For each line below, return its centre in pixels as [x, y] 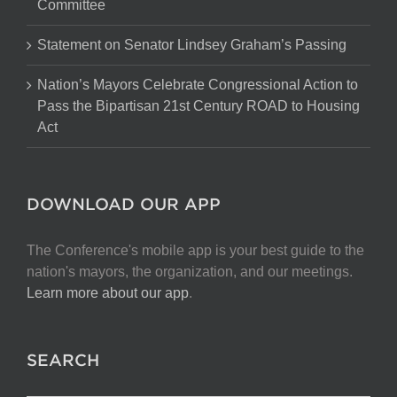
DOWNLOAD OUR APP [124, 204]
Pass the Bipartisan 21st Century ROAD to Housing [198, 106]
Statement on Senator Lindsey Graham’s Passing [192, 45]
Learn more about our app [108, 293]
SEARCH [63, 360]
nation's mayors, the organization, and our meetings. [190, 272]
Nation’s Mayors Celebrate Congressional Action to [198, 85]
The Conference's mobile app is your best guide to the [195, 250]
